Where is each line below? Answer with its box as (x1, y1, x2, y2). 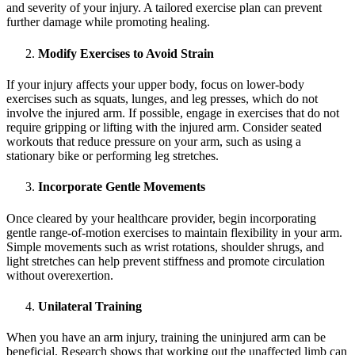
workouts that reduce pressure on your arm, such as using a (6, 134, 301, 148)
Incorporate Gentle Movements (38, 180, 205, 194)
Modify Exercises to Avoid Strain (38, 46, 214, 60)
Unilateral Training (38, 299, 142, 313)
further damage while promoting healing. (6, 15, 210, 29)
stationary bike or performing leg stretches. (6, 148, 219, 162)
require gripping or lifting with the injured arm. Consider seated (6, 120, 322, 134)
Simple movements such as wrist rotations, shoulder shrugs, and (6, 239, 324, 254)
